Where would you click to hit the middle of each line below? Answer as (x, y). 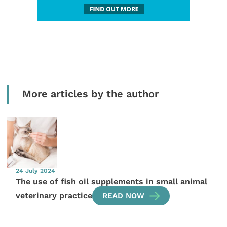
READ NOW (124, 196)
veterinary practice (54, 196)
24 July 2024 (36, 171)
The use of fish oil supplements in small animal (112, 181)
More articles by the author (90, 94)
